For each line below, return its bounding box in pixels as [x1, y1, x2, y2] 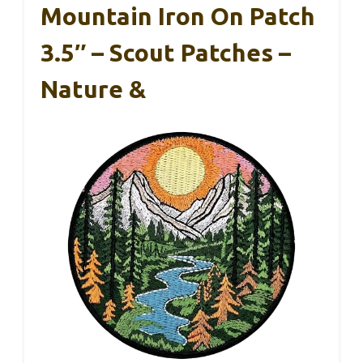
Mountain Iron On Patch [41, 2, 315, 31]
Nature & [41, 75, 146, 104]
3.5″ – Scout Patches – [41, 39, 291, 67]
